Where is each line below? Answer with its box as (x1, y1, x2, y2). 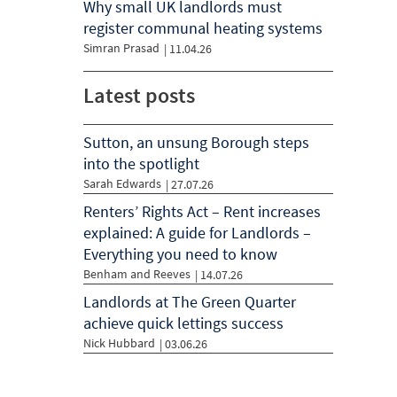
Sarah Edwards (83, 175, 161, 191)
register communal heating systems (83, 18, 323, 38)
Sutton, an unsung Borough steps (83, 132, 309, 152)
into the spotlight (83, 153, 199, 174)
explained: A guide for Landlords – (83, 222, 311, 243)
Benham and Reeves (83, 266, 191, 282)
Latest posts (83, 82, 195, 109)
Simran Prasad (83, 40, 160, 56)
